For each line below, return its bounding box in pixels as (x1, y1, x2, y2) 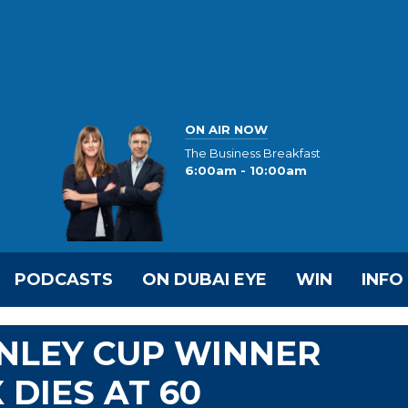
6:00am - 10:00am (185, 163, 307, 178)
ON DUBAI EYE (142, 270, 267, 290)
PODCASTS (15, 270, 113, 290)
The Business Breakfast (185, 146, 321, 161)
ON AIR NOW (185, 121, 268, 137)
